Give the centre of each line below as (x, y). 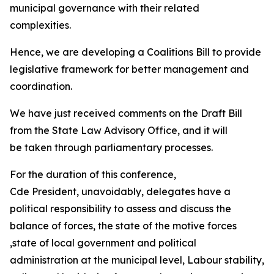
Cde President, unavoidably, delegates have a (120, 191)
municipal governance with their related (105, 8)
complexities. (43, 25)
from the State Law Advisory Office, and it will (119, 130)
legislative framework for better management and (129, 69)
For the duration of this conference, (93, 174)
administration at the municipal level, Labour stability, (137, 260)
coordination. (42, 86)
